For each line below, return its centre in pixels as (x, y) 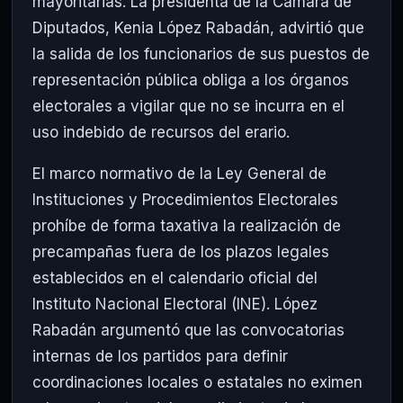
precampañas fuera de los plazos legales (181, 252)
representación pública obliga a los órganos (191, 81)
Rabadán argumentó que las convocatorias (188, 331)
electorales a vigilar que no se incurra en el (188, 107)
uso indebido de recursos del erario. (161, 133)
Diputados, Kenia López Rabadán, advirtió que (198, 28)
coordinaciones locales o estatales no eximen (197, 383)
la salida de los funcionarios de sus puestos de (201, 54)
